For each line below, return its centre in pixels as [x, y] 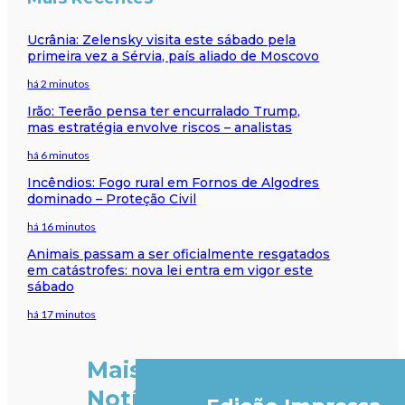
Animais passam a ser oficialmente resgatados [179, 254]
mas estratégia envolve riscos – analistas [160, 127]
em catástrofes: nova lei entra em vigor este [170, 270]
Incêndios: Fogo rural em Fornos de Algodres [174, 182]
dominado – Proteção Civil [112, 198]
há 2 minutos [59, 83]
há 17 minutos [62, 314]
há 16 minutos [62, 226]
